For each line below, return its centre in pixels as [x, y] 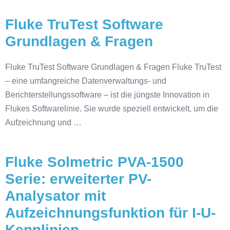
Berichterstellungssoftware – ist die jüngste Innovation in [107, 94]
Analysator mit [55, 196]
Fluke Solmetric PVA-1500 [94, 162]
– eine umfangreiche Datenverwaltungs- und [86, 81]
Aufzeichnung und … [43, 122]
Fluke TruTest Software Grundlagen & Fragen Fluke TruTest [113, 67]
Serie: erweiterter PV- [78, 179]
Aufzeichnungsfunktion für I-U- [110, 213]
